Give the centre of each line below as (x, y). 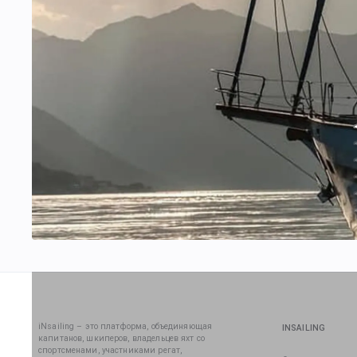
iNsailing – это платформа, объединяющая (126, 326)
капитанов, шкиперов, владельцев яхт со (122, 338)
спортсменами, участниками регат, (110, 350)
